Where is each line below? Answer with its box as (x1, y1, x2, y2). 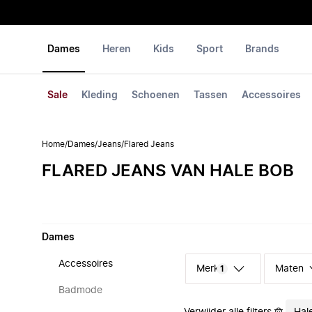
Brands (245, 45, 279, 54)
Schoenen (132, 91, 180, 100)
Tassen (194, 91, 228, 100)
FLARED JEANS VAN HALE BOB (42, 163, 294, 180)
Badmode (58, 286, 102, 295)
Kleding (81, 91, 118, 100)
